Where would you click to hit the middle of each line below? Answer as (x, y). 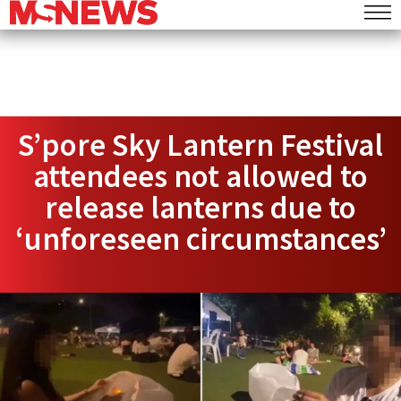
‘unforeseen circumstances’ (200, 239)
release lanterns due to (200, 208)
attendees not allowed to (200, 176)
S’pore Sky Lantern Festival (200, 145)
